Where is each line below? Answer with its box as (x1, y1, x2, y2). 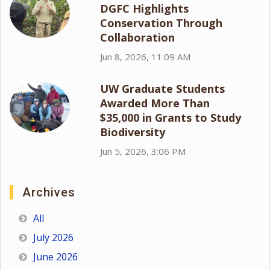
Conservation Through (100, 16, 222, 31)
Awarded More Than (100, 96, 210, 111)
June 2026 (33, 250, 78, 264)
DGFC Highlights (100, 1, 189, 16)
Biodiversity (100, 125, 165, 140)
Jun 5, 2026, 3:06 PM (100, 145, 186, 158)
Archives (22, 185, 75, 200)
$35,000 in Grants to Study (100, 110, 241, 125)
